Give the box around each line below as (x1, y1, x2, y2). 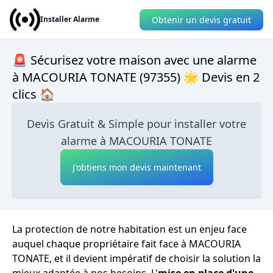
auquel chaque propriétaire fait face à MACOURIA (12, 237, 241, 250)
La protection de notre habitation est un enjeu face (12, 222, 247, 236)
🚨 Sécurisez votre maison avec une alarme (12, 52, 257, 68)
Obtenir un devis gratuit (152, 13, 251, 26)
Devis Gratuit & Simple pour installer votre (27, 116, 246, 131)
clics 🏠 (12, 86, 55, 102)
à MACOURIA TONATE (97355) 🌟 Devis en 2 (12, 69, 260, 85)
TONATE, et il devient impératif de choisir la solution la (12, 252, 261, 265)
